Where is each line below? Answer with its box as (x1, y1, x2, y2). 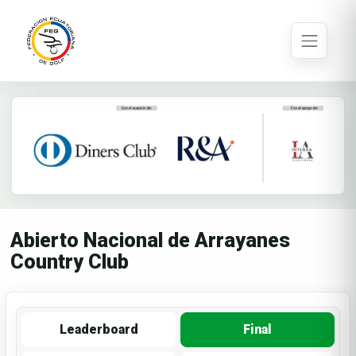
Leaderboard (59, 322, 138, 338)
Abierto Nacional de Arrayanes (10, 229, 290, 253)
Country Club (10, 250, 129, 274)
